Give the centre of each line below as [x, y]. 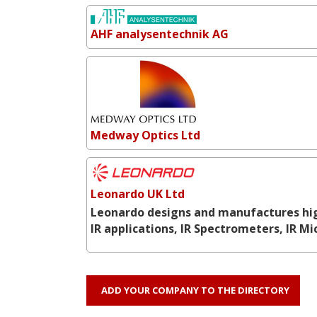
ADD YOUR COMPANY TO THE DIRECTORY [193, 290]
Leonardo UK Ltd [138, 194]
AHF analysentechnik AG [160, 34]
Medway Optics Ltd [145, 135]
